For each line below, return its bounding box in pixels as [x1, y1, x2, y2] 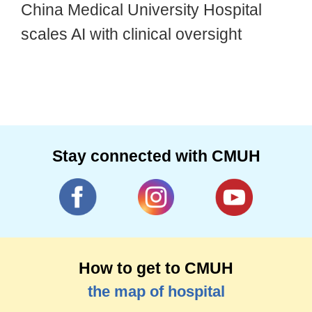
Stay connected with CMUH [52, 147, 260, 166]
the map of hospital [87, 283, 225, 301]
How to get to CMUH [79, 259, 233, 278]
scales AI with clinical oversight [20, 25, 242, 44]
